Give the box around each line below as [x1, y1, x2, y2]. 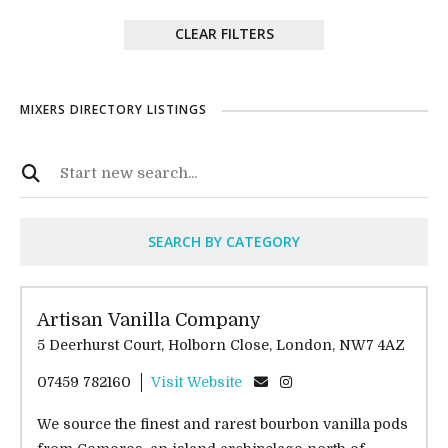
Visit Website [151, 374, 242, 390]
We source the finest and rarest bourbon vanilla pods [37, 416, 408, 432]
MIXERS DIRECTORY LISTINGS [20, 101, 207, 118]
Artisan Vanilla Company [37, 310, 261, 330]
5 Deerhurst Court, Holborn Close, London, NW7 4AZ [339, 337, 405, 353]
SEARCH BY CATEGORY [148, 232, 300, 251]
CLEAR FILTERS [174, 24, 274, 43]
